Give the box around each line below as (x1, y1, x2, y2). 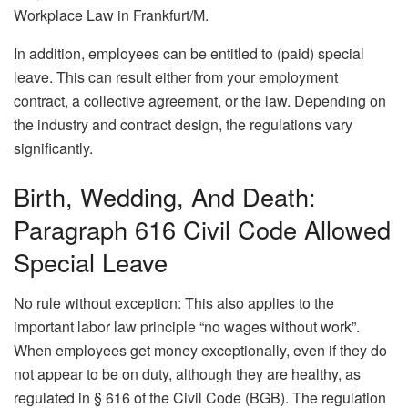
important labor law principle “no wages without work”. (14, 315, 360, 337)
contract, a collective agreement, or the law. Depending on (14, 89, 386, 111)
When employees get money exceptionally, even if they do (14, 339, 387, 361)
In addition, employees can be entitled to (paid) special (14, 42, 364, 64)
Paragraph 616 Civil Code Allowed (14, 211, 391, 248)
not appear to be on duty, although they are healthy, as (14, 362, 361, 384)
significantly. (14, 137, 93, 158)
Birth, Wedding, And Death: (14, 178, 316, 215)
